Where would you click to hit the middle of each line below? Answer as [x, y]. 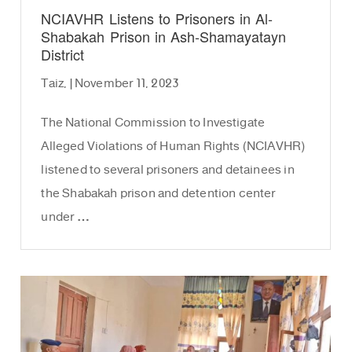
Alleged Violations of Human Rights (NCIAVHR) [173, 147]
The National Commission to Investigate [153, 123]
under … [65, 218]
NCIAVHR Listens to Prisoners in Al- [157, 20]
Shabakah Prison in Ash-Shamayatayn [163, 38]
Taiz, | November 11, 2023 [110, 84]
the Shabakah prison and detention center [158, 194]
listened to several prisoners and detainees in [168, 170]
